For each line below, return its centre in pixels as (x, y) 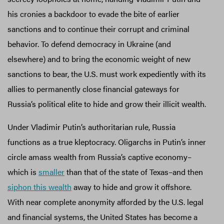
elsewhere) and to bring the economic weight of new (99, 58)
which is (23, 171)
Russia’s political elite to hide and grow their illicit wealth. (108, 103)
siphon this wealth (39, 186)
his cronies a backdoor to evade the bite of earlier (93, 13)
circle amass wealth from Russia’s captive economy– (99, 156)
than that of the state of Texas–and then (134, 171)
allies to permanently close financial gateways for (93, 88)
